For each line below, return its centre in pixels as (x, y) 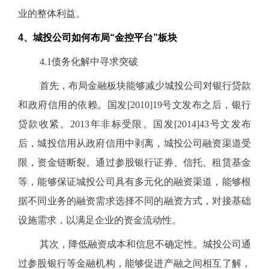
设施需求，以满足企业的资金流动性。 (100, 220)
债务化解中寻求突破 (95, 62)
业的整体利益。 (52, 14)
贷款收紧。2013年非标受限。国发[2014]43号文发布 (134, 124)
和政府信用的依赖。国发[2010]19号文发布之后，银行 (134, 105)
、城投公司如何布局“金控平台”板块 (100, 38)
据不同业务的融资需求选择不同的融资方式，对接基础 (134, 201)
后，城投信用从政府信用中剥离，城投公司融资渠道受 (134, 143)
